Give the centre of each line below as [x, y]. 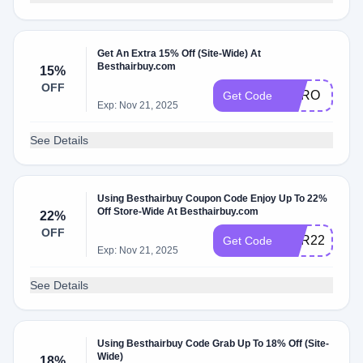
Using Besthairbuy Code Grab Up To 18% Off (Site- [214, 344]
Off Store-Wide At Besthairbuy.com [178, 211]
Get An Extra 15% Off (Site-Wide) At [179, 53]
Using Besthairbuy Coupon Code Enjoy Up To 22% [213, 199]
